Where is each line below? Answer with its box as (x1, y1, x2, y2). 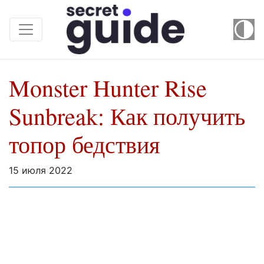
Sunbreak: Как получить (9, 100, 245, 132)
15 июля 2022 (9, 164, 72, 177)
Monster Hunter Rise (9, 72, 207, 104)
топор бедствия (9, 128, 160, 160)
